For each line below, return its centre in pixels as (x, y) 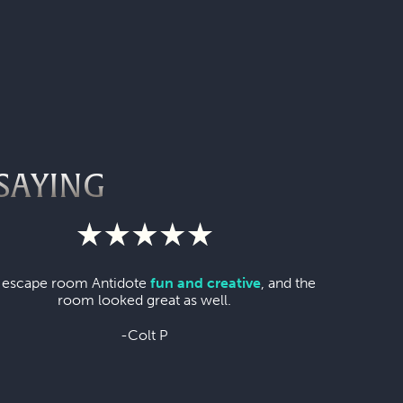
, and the (288, 282)
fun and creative (205, 282)
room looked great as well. (145, 300)
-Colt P (145, 335)
